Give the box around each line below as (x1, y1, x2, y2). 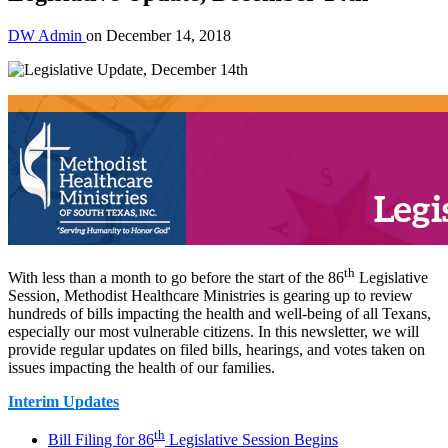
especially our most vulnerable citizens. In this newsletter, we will (8, 323, 419, 341)
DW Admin (8, 26, 86, 44)
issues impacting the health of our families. (8, 359, 275, 377)
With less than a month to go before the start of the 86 (8, 269, 344, 287)
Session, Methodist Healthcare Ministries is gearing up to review (8, 287, 413, 305)
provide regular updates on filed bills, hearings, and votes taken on (8, 341, 425, 359)
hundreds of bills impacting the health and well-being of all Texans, (8, 305, 431, 323)
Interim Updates (8, 393, 119, 411)
